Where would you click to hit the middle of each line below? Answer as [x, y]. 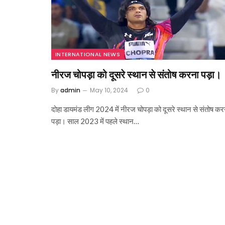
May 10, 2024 [109, 90]
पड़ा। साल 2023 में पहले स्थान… [95, 121]
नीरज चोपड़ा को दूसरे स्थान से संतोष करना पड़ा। [136, 75]
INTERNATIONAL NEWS [88, 54]
